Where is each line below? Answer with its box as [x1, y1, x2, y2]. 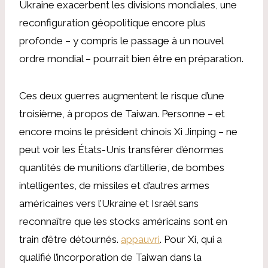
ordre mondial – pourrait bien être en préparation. [19, 52, 243, 65]
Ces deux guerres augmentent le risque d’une [19, 89, 224, 102]
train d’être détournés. [19, 233, 121, 245]
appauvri [121, 233, 160, 245]
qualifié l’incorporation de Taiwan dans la [19, 251, 202, 263]
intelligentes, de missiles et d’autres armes [19, 179, 209, 191]
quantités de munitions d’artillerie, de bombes [19, 161, 224, 173]
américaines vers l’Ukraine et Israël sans [19, 197, 199, 209]
